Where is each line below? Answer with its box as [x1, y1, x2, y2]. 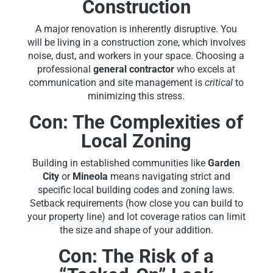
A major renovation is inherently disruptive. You [35, 23, 238, 35]
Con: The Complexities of [29, 111, 244, 134]
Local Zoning [81, 130, 192, 153]
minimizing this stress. [88, 90, 185, 102]
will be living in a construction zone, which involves [27, 37, 246, 49]
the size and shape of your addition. [59, 224, 213, 236]
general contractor [93, 63, 175, 76]
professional [37, 63, 94, 76]
